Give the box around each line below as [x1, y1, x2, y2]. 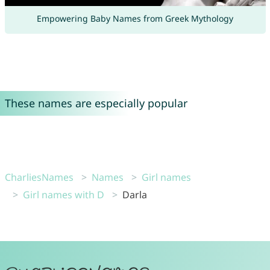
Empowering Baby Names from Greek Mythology [37, 13, 233, 25]
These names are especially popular [4, 96, 187, 111]
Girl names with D [22, 188, 104, 202]
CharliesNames [4, 171, 74, 184]
